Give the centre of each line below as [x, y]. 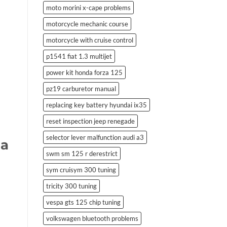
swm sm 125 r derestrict [82, 153]
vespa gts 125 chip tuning [83, 202]
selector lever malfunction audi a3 [95, 137]
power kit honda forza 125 [84, 72]
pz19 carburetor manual [81, 88]
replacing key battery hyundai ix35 [96, 105]
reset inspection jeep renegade [90, 121]
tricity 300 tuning [71, 186]
